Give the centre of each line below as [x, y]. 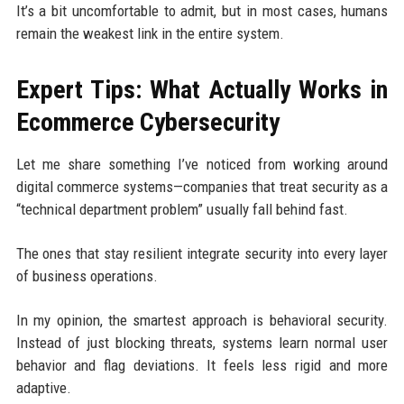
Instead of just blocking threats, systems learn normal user [202, 342]
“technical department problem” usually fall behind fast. [182, 209]
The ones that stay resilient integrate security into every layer [202, 253]
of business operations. [87, 275]
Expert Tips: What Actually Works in [202, 89]
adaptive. [43, 387]
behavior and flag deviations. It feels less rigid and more [202, 365]
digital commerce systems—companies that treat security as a [202, 186]
